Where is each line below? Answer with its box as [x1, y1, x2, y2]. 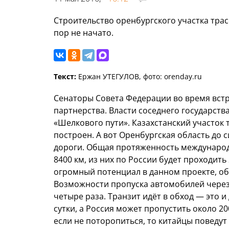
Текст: [54, 72, 76, 82]
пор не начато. [54, 27, 113, 39]
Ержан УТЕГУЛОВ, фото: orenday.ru [76, 72, 202, 82]
